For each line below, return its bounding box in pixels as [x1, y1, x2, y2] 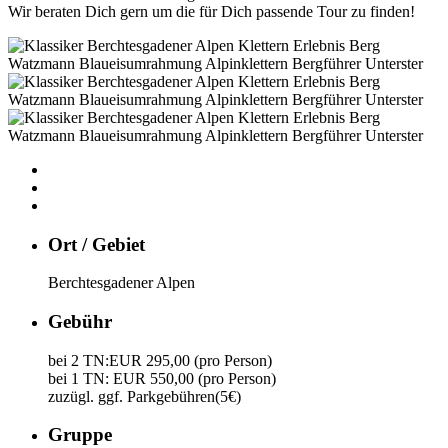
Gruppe [48, 424, 112, 446]
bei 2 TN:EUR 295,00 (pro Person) [48, 351, 272, 369]
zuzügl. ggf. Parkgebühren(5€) [48, 387, 241, 405]
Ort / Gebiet [48, 233, 145, 255]
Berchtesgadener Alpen [48, 274, 195, 292]
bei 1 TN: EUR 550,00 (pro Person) [48, 369, 276, 387]
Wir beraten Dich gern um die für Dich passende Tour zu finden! [8, 2, 415, 20]
